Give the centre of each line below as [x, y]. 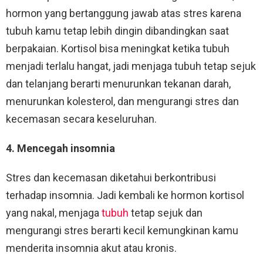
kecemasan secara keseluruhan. [81, 119]
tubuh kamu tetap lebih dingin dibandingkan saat [117, 31]
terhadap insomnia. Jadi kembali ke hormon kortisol [125, 195]
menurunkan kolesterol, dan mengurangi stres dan [122, 102]
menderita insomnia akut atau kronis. [91, 248]
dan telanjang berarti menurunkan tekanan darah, [118, 84]
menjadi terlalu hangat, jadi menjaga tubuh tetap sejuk [131, 66]
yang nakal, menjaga [54, 213]
